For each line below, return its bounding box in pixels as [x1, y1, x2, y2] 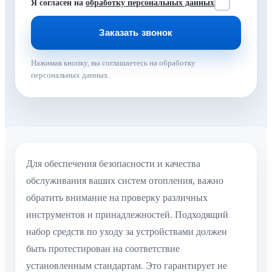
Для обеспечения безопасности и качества [26, 158, 200, 169]
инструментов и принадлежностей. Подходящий [26, 209, 228, 220]
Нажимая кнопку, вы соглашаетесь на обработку [31, 58, 195, 67]
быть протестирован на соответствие [26, 243, 180, 254]
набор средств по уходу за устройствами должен [26, 226, 227, 237]
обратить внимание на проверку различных [26, 192, 208, 203]
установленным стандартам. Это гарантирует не [26, 260, 227, 271]
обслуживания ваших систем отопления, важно [26, 175, 223, 186]
